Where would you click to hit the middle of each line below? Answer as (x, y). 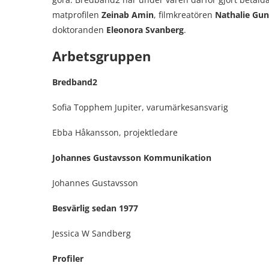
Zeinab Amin (128, 15)
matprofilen (77, 15)
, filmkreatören (184, 15)
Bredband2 (75, 82)
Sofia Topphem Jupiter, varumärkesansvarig (140, 107)
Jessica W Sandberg (92, 233)
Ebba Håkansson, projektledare (115, 132)
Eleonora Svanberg (145, 30)
